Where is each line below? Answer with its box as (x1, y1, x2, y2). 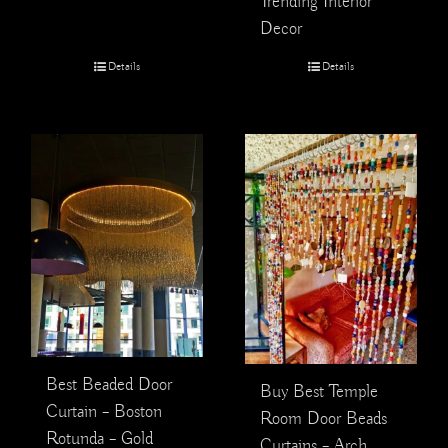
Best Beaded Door (46, 373, 172, 396)
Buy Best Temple (260, 380, 378, 403)
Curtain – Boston (46, 400, 162, 423)
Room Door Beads (260, 407, 387, 430)
